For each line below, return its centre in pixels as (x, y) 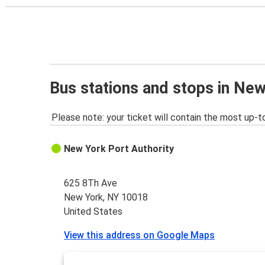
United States (93, 212)
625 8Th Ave (91, 183)
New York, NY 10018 (106, 198)
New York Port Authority (119, 149)
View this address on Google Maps (140, 235)
